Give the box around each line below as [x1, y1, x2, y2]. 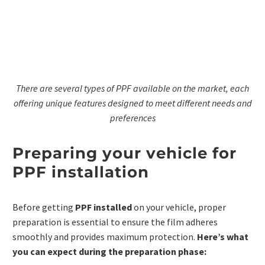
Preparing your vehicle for [12, 143, 237, 163]
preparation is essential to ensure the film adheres [12, 216, 218, 228]
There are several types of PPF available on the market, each [16, 82, 249, 94]
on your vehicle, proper [132, 201, 226, 214]
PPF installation [12, 162, 149, 182]
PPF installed [75, 201, 132, 214]
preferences [109, 111, 156, 124]
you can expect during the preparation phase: [12, 245, 206, 258]
